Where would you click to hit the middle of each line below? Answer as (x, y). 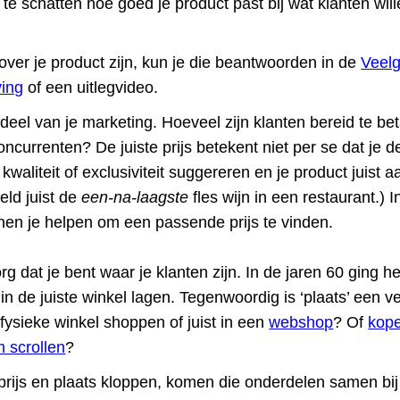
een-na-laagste (135, 198)
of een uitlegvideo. (91, 88)
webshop (301, 323)
